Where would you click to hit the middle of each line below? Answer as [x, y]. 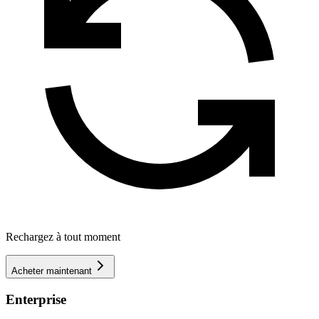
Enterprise [36, 300]
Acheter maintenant [52, 271]
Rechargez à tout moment [63, 237]
